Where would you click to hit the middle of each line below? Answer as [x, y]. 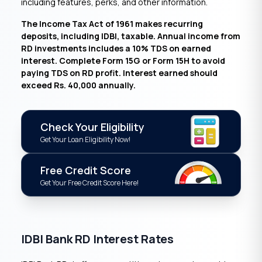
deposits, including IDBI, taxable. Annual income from [131, 36]
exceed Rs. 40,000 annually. [78, 85]
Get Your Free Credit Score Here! [89, 183]
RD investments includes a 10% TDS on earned [116, 48]
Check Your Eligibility [92, 127]
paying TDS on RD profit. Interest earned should [119, 73]
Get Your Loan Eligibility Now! [85, 139]
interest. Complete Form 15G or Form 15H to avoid [123, 61]
